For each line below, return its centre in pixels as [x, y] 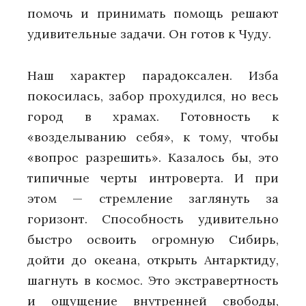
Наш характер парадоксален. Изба [153, 75]
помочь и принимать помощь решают [153, 14]
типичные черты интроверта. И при [153, 178]
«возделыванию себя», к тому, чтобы [153, 137]
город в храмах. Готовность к [153, 116]
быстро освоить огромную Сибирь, [153, 239]
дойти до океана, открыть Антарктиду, [153, 260]
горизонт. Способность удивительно [153, 219]
